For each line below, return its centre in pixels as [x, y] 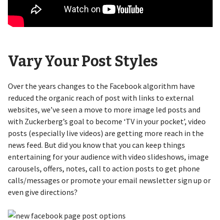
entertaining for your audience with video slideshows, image [108, 157]
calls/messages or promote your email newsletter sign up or [109, 180]
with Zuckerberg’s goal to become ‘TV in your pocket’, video [107, 122]
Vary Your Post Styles [82, 62]
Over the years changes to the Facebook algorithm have [101, 86]
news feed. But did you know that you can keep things [96, 145]
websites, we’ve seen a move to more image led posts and [104, 110]
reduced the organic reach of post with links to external [101, 98]
